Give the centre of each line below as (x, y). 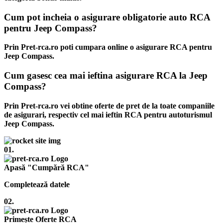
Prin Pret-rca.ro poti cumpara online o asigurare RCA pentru (108, 47)
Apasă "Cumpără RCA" (47, 167)
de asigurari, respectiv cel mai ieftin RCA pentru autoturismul (108, 114)
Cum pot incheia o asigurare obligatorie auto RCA (107, 17)
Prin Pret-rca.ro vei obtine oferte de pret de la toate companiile (109, 106)
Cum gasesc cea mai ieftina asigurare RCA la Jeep (106, 75)
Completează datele (37, 184)
